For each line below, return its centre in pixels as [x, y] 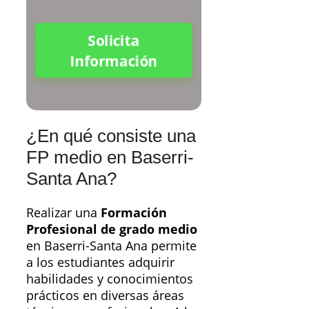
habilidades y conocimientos [110, 279]
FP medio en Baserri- [110, 157]
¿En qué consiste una [111, 136]
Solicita [113, 41]
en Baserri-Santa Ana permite [111, 246]
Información [113, 60]
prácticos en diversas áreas [105, 296]
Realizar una [63, 213]
